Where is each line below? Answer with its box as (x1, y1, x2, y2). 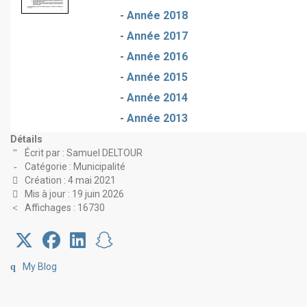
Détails (10, 134, 42, 145)
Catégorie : (22, 161, 73, 172)
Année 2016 (127, 50, 188, 63)
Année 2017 (127, 29, 188, 42)
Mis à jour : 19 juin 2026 (24, 188, 124, 199)
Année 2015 (127, 71, 188, 84)
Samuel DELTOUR (66, 147, 143, 158)
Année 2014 (127, 91, 188, 104)
